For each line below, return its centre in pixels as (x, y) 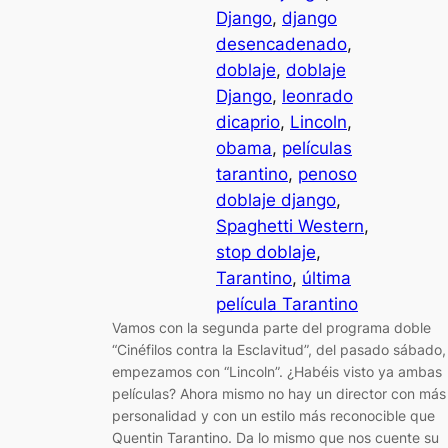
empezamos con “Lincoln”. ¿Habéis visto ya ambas (277, 372)
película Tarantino (287, 304)
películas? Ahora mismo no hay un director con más (279, 394)
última (326, 278)
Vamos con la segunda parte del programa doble (271, 328)
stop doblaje (266, 252)
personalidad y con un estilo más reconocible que (273, 416)
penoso (327, 174)
